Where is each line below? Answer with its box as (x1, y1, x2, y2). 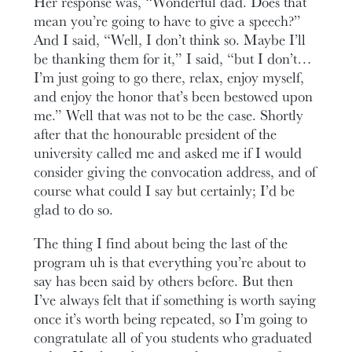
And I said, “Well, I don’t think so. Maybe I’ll (34, 29, 306, 49)
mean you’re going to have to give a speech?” (34, 10, 302, 31)
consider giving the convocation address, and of (34, 161, 317, 181)
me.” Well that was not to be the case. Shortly (34, 104, 304, 125)
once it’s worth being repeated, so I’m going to (34, 307, 308, 328)
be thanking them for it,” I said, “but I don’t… (34, 48, 313, 68)
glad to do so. (34, 199, 114, 219)
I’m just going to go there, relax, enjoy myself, (34, 67, 305, 87)
